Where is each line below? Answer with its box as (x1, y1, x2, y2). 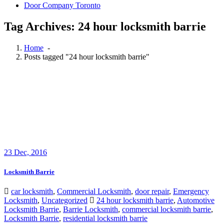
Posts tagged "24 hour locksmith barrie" (24, 52, 149, 61)
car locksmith (11, 187, 53, 196)
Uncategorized (41, 196, 87, 205)
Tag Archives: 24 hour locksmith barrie (4, 19, 206, 33)
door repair (135, 187, 169, 196)
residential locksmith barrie (63, 214, 147, 223)
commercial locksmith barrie (122, 205, 211, 214)
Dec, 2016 (12, 147, 47, 156)
